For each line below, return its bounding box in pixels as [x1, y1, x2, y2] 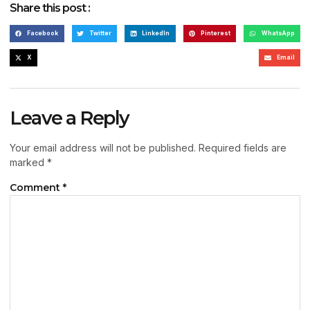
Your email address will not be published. [10, 142, 196, 154]
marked [10, 156, 47, 169]
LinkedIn [142, 29, 170, 37]
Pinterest [201, 29, 231, 37]
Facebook [27, 29, 59, 37]
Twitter [89, 29, 111, 37]
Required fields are [199, 142, 286, 154]
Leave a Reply [10, 107, 129, 130]
